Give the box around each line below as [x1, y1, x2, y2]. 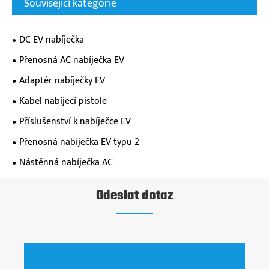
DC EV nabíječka [19, 31, 84, 48]
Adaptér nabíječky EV [19, 72, 105, 89]
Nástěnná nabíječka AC [19, 154, 113, 171]
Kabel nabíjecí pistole [19, 92, 107, 109]
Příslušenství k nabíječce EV [19, 113, 131, 130]
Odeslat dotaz [96, 185, 173, 206]
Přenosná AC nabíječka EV [19, 52, 124, 68]
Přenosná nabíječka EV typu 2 [19, 133, 139, 150]
